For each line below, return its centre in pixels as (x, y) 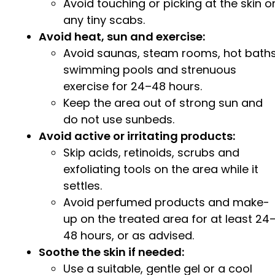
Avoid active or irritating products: (137, 136)
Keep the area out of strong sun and (163, 103)
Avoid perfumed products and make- (166, 202)
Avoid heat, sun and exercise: (122, 36)
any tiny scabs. (104, 20)
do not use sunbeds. (119, 119)
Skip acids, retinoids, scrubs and (151, 152)
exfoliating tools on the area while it (161, 169)
